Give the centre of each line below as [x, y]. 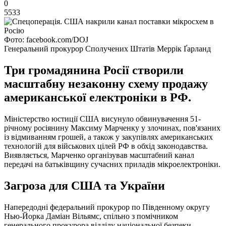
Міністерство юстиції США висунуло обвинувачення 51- [102, 119]
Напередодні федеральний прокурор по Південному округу [107, 207]
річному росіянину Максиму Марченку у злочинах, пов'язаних [112, 128]
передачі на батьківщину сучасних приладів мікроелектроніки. [112, 164]
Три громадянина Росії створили [94, 70]
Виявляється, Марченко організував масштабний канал [99, 155]
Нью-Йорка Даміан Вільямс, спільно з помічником [91, 216]
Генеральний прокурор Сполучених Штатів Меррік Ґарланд [107, 48]
